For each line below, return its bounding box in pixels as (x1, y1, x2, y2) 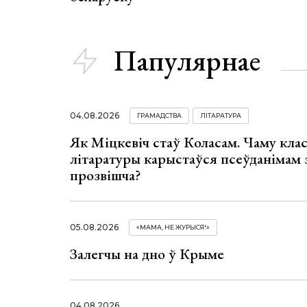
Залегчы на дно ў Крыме (70, 243, 224, 264)
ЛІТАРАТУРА (200, 112, 241, 120)
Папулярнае (114, 42, 260, 80)
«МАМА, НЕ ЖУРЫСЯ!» (136, 223, 210, 231)
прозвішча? (70, 165, 141, 186)
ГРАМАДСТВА (137, 112, 182, 120)
